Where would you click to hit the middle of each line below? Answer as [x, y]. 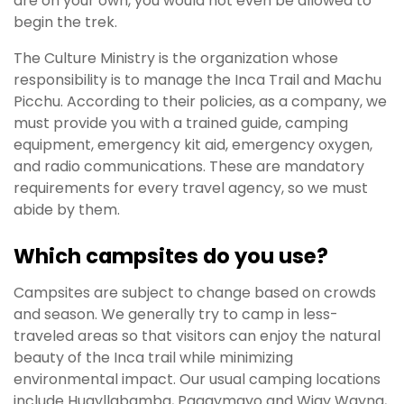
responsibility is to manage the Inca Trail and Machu [197, 80]
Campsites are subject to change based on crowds [195, 293]
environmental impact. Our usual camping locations [197, 380]
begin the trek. [65, 23]
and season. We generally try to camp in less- [176, 315]
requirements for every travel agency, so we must [191, 188]
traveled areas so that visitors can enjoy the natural [197, 336]
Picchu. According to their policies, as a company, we [200, 102]
